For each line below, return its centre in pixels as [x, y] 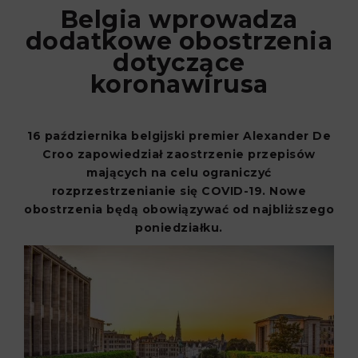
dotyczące [179, 62]
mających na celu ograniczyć [179, 172]
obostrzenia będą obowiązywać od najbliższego [179, 209]
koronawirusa [179, 84]
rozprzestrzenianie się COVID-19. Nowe [179, 191]
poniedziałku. [179, 227]
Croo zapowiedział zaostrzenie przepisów [179, 154]
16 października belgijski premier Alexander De [179, 135]
